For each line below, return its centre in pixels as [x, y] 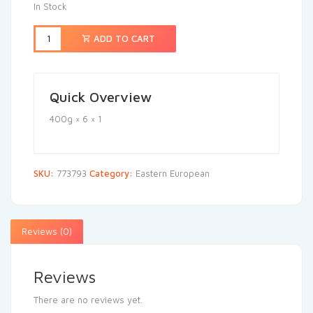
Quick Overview [101, 96]
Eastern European [173, 173]
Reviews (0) [47, 231]
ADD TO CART [123, 38]
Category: [112, 173]
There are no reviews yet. [88, 299]
